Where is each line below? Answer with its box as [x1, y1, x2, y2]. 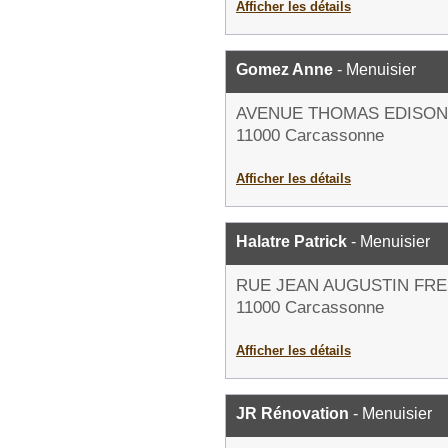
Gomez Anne [236, 61, 333, 78]
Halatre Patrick [236, 233, 347, 250]
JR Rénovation [236, 405, 349, 422]
